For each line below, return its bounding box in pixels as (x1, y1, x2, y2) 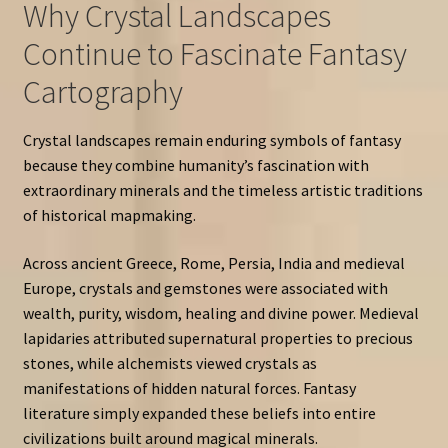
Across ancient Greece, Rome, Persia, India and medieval (22, 252, 405, 273)
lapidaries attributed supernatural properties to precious (22, 327, 413, 348)
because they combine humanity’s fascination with (22, 155, 369, 175)
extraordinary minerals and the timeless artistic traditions (22, 180, 423, 200)
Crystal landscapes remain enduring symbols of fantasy (22, 130, 401, 150)
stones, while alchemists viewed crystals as (22, 352, 317, 373)
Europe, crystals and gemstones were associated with (22, 277, 388, 298)
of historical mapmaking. (22, 205, 196, 225)
